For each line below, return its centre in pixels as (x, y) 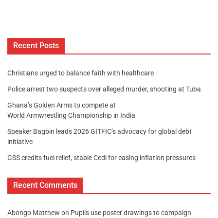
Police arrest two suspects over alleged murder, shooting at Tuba (105, 89)
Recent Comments (45, 185)
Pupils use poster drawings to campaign (131, 213)
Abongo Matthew (34, 213)
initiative (20, 142)
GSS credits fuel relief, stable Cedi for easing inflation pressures (101, 158)
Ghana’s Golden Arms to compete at (62, 105)
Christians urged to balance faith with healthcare (81, 73)
